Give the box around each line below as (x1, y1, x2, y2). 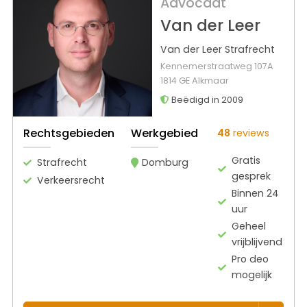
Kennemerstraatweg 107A (160, 60, 273, 72)
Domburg (142, 156, 188, 170)
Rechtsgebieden (23, 125, 114, 142)
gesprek (232, 169, 271, 184)
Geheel (232, 219, 267, 234)
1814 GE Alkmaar (160, 74, 229, 86)
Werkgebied (131, 125, 198, 142)
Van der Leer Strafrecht (160, 42, 275, 56)
